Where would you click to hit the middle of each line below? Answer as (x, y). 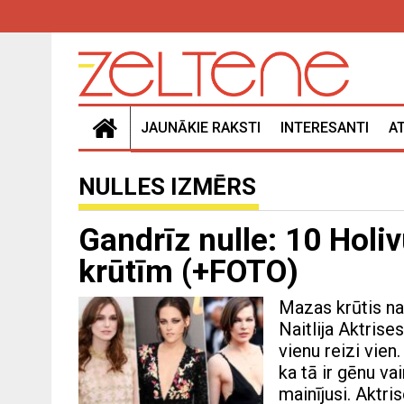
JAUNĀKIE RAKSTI (201, 128)
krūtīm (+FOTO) (188, 272)
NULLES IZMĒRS (167, 187)
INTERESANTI (325, 128)
